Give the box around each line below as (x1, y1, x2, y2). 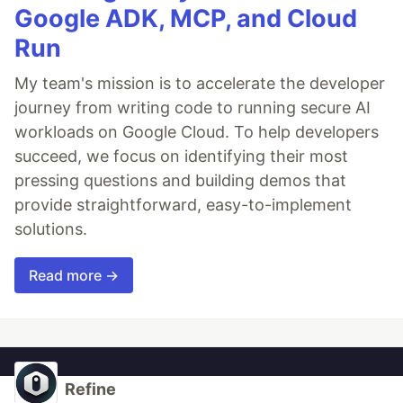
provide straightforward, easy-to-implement (14, 194, 352, 214)
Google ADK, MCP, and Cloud (14, 3, 357, 33)
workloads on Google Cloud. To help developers (14, 121, 379, 141)
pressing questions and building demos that (14, 170, 346, 190)
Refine (65, 379, 116, 399)
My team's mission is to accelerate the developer (14, 73, 385, 93)
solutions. (14, 219, 87, 238)
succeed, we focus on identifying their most (14, 146, 348, 166)
